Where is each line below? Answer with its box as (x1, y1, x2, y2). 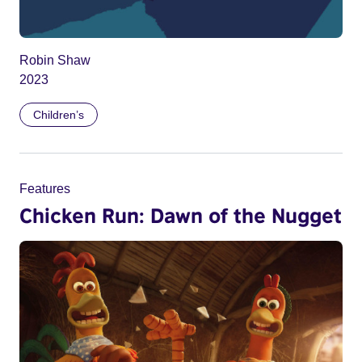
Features (19, 182, 70, 196)
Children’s (33, 108, 84, 122)
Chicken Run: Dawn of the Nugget (19, 203, 342, 228)
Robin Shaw (19, 53, 90, 68)
